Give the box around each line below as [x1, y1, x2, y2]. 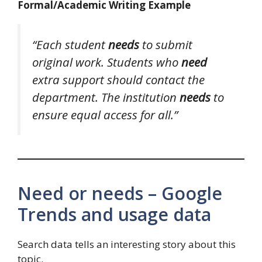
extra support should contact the [32, 71, 205, 88]
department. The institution [32, 89, 180, 106]
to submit [139, 36, 192, 53]
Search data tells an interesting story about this [18, 237, 236, 251]
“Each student [32, 36, 108, 53]
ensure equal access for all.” [32, 106, 178, 123]
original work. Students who [32, 54, 181, 71]
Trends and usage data [18, 202, 211, 227]
